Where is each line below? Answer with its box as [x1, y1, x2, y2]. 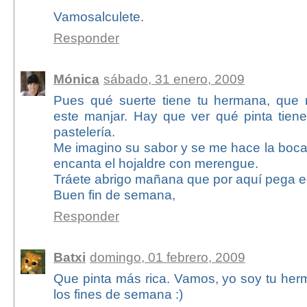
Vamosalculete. [53, 9, 144, 25]
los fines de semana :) [53, 286, 183, 302]
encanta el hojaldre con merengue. [53, 156, 258, 171]
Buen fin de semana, [53, 187, 175, 203]
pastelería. [53, 124, 115, 140]
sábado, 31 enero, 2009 [103, 71, 245, 87]
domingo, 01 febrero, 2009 [89, 249, 245, 265]
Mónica [53, 71, 99, 87]
